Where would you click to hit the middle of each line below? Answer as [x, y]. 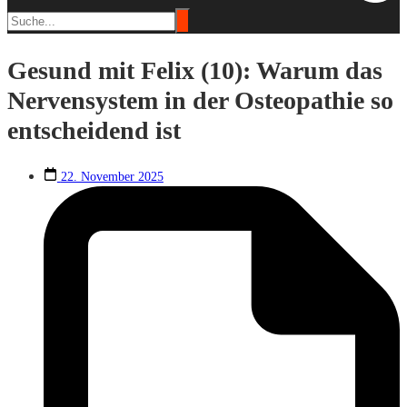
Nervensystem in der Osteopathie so [200, 100]
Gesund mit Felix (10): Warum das [195, 70]
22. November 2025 [112, 176]
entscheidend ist [94, 130]
